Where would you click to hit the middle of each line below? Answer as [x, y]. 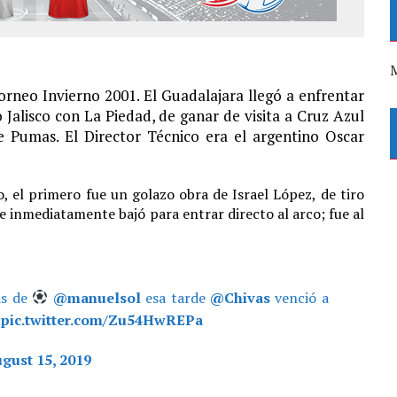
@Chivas [241, 297]
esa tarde [175, 297]
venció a [300, 297]
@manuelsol [97, 297]
